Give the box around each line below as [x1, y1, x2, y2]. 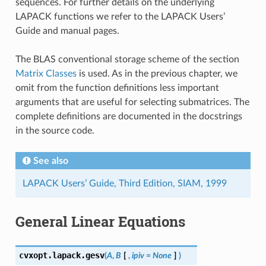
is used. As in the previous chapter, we [76, 68, 237, 78]
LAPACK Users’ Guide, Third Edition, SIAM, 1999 [22, 178, 227, 188]
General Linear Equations [15, 211, 185, 231]
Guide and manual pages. [15, 26, 119, 36]
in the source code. [15, 125, 94, 135]
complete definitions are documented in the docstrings [15, 111, 242, 121]
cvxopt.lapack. [18, 250, 85, 260]
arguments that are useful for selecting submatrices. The [15, 97, 249, 107]
